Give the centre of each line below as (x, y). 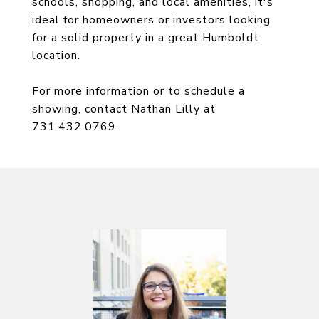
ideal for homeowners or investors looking (151, 20)
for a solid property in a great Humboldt (146, 38)
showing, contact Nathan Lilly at (124, 109)
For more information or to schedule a (138, 91)
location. (56, 56)
